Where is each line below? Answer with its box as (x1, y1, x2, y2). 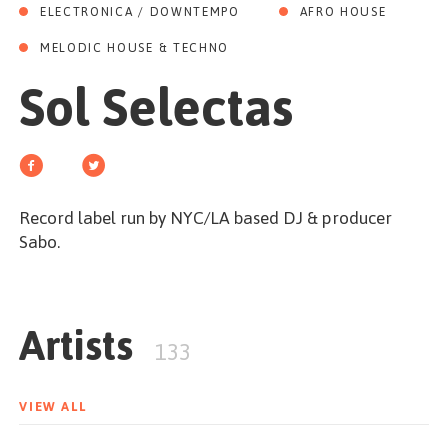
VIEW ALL (19, 394, 87, 419)
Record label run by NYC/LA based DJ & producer (19, 201, 392, 235)
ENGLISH (232, 132, 299, 157)
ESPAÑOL (149, 132, 219, 157)
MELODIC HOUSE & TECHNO (40, 36, 229, 60)
